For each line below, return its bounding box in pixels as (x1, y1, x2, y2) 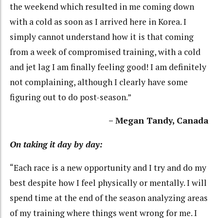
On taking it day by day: (10, 138, 103, 150)
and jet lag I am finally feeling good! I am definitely (10, 61, 206, 73)
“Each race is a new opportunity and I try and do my (10, 162, 206, 174)
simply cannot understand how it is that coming (10, 31, 194, 42)
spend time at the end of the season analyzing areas (10, 192, 208, 204)
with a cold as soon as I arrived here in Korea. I (10, 16, 186, 27)
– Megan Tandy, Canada (109, 115, 208, 127)
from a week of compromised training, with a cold (10, 46, 200, 57)
